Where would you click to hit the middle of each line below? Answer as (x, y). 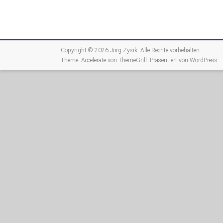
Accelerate (94, 60)
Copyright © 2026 (85, 50)
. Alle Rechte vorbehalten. (169, 50)
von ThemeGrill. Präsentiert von (148, 60)
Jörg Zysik (124, 50)
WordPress (204, 60)
